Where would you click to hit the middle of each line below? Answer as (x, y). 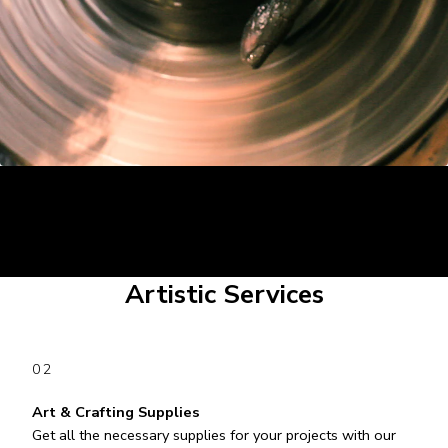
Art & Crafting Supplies (116, 412)
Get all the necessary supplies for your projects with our (214, 435)
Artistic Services (224, 295)
